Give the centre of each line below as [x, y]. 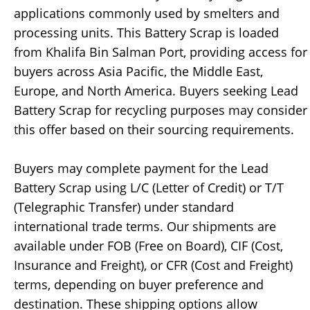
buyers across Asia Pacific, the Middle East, [138, 72]
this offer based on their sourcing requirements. [154, 130]
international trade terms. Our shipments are [145, 227]
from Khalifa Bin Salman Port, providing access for [161, 52]
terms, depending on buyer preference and [139, 285]
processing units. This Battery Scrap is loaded [146, 33]
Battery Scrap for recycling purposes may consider [161, 110]
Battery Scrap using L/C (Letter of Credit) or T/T [149, 188]
